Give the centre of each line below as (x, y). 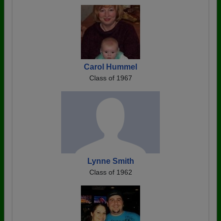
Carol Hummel (110, 67)
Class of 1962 (110, 172)
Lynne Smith (110, 161)
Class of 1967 (110, 78)
